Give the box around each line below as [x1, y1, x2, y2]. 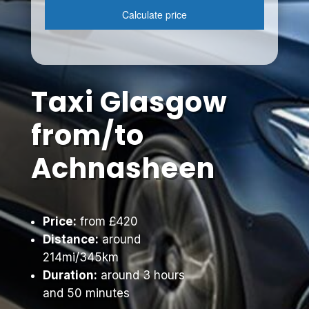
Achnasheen [30, 149, 215, 188]
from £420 [76, 215, 138, 228]
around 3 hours [97, 268, 185, 282]
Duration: [42, 268, 97, 282]
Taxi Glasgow [30, 83, 228, 121]
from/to [30, 116, 144, 154]
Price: [42, 215, 77, 228]
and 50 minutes [42, 286, 130, 300]
